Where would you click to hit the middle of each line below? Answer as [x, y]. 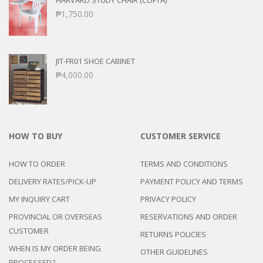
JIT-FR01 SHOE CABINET [95, 61]
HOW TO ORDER [37, 164]
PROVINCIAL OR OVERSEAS [55, 217]
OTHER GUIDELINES [174, 252]
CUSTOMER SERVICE [181, 136]
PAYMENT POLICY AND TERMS [192, 182]
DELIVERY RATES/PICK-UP [53, 182]
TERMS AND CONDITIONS [184, 164]
